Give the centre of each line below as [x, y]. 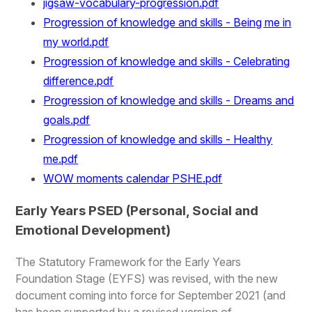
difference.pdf [79, 81]
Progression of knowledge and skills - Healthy [158, 140]
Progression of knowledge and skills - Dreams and [169, 101]
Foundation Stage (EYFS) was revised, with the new [147, 278]
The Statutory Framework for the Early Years [128, 262]
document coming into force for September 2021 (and [151, 295]
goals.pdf [67, 120]
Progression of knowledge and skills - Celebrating [167, 62]
